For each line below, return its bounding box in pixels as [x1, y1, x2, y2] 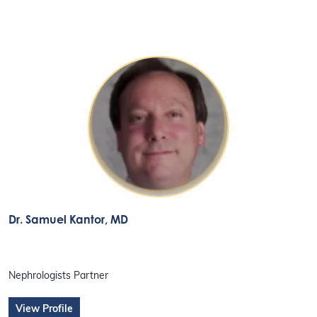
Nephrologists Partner [8, 271, 109, 282]
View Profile [16, 304, 74, 316]
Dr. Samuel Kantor [8, 212, 105, 227]
